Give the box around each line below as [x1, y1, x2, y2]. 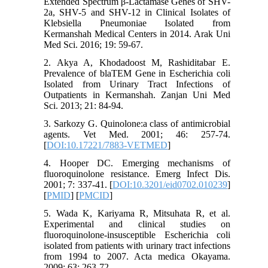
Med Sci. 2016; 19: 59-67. [44, 39, 144, 50]
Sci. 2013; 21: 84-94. [44, 100, 124, 111]
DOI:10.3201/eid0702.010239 [112, 179, 227, 190]
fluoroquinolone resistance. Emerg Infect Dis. [44, 168, 230, 179]
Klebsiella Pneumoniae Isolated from [44, 17, 230, 28]
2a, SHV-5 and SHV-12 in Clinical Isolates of [44, 7, 230, 17]
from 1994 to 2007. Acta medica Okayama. [44, 251, 230, 261]
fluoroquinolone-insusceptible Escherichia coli [44, 229, 230, 240]
